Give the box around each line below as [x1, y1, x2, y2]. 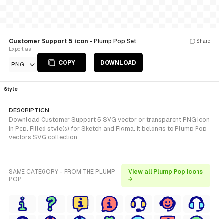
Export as [9, 46, 31, 52]
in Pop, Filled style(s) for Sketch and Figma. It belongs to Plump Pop [9, 125, 207, 132]
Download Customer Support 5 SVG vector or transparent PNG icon [9, 116, 210, 123]
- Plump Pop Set [89, 38, 136, 44]
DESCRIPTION [9, 107, 49, 114]
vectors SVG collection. [9, 133, 79, 141]
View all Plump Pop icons [128, 168, 203, 175]
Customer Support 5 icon [9, 38, 89, 44]
